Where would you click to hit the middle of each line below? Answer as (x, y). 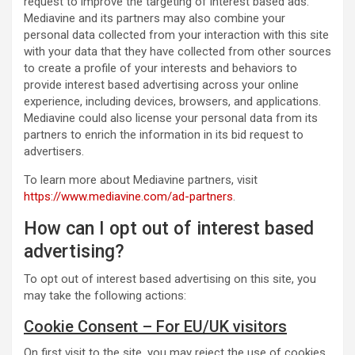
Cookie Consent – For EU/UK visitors (155, 326)
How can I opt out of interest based (169, 229)
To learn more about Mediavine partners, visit (141, 180)
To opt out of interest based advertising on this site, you (170, 279)
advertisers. (54, 151)
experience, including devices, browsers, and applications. (172, 101)
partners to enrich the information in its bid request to (164, 135)
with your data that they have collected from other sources (177, 52)
